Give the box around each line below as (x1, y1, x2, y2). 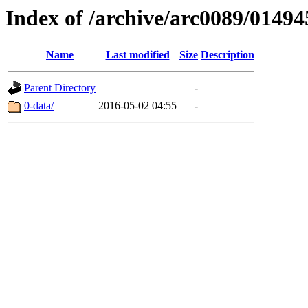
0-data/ (24, 100, 54, 112)
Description (201, 49, 254, 61)
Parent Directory (24, 82, 96, 94)
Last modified (105, 49, 170, 61)
